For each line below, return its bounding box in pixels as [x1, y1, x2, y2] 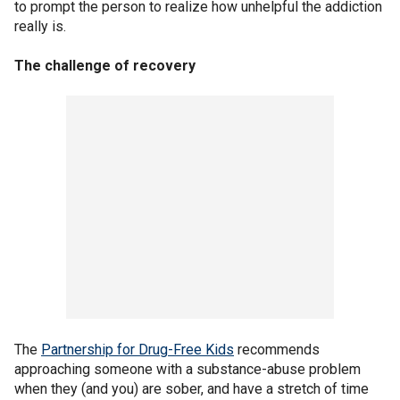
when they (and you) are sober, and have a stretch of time [14, 379, 369, 397]
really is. [14, 17, 66, 35]
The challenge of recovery [14, 56, 196, 74]
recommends [234, 340, 320, 358]
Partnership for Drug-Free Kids [41, 340, 234, 358]
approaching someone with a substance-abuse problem [14, 360, 361, 378]
